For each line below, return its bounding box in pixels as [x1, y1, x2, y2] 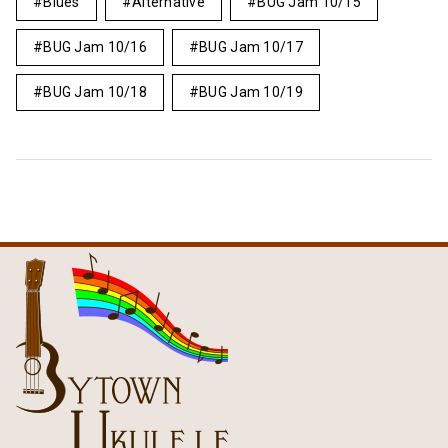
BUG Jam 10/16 [43, 39, 147, 55]
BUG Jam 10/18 [43, 84, 147, 100]
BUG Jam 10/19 [199, 84, 303, 100]
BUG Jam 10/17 [199, 39, 303, 55]
